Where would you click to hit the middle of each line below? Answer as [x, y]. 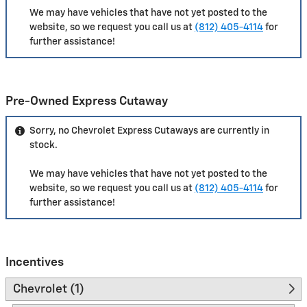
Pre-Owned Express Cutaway [87, 101]
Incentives [35, 262]
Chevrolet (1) [49, 290]
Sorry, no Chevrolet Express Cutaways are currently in [149, 131]
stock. [44, 146]
